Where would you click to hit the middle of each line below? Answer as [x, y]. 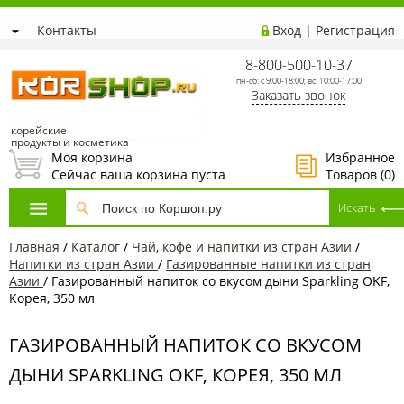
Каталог [96, 246]
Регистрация [355, 30]
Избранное [360, 157]
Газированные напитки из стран [268, 263]
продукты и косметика [70, 142]
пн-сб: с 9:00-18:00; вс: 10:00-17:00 [298, 81]
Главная [34, 246]
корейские [39, 130]
